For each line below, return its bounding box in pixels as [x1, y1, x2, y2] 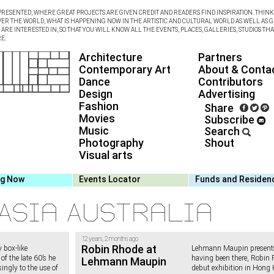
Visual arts [79, 149, 133, 161]
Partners [198, 51, 242, 64]
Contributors [198, 75, 263, 88]
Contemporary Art [79, 63, 171, 76]
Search [204, 125, 242, 138]
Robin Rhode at [81, 243, 157, 256]
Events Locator [79, 174, 141, 184]
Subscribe [204, 113, 257, 126]
